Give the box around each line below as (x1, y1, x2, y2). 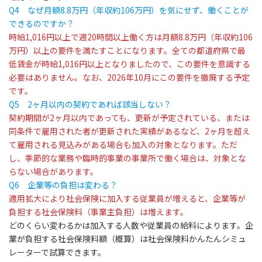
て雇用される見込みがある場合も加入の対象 (9, 138, 173, 150)
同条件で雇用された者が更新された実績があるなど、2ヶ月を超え (9, 125, 250, 137)
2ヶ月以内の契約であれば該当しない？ (19, 98, 171, 110)
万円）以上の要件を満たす (9, 44, 107, 56)
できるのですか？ (9, 17, 74, 29)
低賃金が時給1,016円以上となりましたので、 (9, 57, 177, 70)
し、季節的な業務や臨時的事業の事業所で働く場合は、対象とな (9, 151, 246, 164)
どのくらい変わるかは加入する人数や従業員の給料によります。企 (9, 219, 253, 231)
